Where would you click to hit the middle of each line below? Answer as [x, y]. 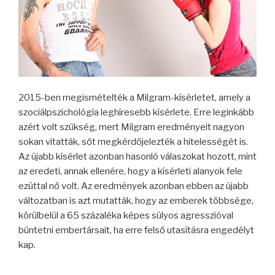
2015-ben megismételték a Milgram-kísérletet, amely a [134, 98]
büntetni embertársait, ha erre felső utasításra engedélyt [136, 230]
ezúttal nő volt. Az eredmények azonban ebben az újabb [134, 186]
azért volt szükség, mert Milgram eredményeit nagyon [131, 127]
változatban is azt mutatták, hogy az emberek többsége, [136, 201]
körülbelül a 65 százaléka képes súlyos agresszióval [126, 216]
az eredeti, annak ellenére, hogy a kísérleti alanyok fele [130, 172]
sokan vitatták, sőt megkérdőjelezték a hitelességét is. [133, 142]
